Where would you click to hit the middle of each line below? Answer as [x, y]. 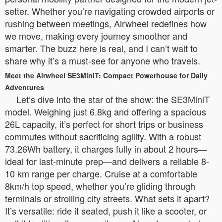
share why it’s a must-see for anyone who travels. [103, 60]
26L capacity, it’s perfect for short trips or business [104, 124]
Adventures [25, 87]
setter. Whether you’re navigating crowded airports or [110, 11]
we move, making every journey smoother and [96, 36]
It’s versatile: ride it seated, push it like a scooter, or [106, 211]
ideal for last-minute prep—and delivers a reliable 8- [107, 161]
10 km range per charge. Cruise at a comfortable [101, 173]
